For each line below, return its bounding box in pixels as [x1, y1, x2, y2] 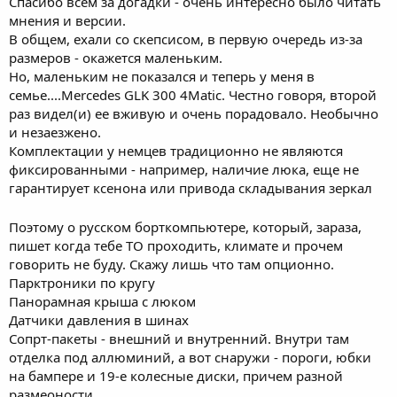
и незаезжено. [9, 122, 101, 141]
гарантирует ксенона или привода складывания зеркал [9, 178, 372, 197]
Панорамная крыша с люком [9, 292, 196, 310]
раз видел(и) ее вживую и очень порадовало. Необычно [9, 104, 378, 122]
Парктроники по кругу [9, 273, 155, 292]
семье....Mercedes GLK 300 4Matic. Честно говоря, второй [9, 85, 377, 104]
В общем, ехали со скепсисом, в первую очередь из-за [9, 29, 362, 48]
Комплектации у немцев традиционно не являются [9, 141, 343, 160]
